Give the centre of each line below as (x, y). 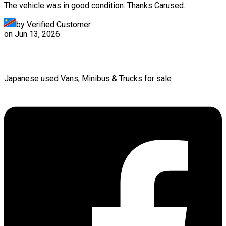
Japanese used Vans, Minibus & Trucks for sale (88, 78)
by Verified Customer (53, 24)
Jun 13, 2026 (37, 34)
